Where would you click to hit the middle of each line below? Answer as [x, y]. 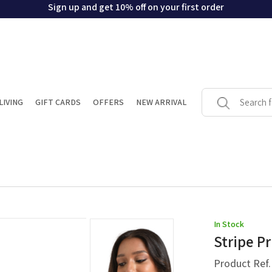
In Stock [229, 224]
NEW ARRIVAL [161, 102]
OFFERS [108, 102]
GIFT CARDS [58, 102]
